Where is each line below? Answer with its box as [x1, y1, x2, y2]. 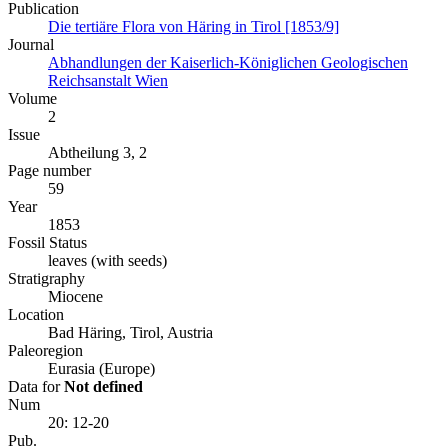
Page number [8, 162, 91, 180]
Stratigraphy [8, 270, 85, 288]
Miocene [48, 288, 103, 306]
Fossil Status [8, 234, 87, 252]
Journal [8, 36, 54, 54]
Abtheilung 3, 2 [48, 144, 147, 162]
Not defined [64, 378, 143, 396]
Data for [8, 378, 64, 396]
